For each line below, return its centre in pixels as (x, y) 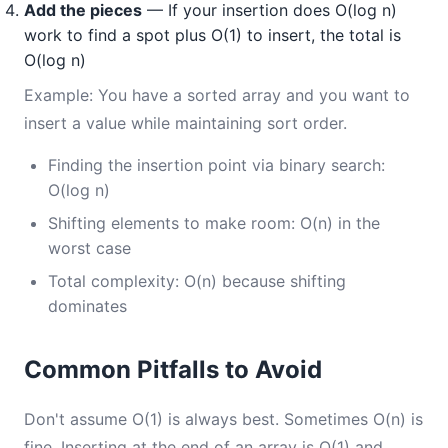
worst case (89, 248)
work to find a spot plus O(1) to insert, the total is (212, 35)
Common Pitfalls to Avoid (173, 369)
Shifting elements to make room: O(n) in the (214, 223)
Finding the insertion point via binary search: (216, 165)
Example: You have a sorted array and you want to (217, 95)
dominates (87, 306)
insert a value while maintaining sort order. (185, 123)
